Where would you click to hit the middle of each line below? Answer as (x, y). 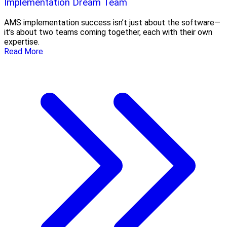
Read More (24, 52)
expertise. (22, 42)
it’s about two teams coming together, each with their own (108, 32)
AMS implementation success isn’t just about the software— (112, 23)
